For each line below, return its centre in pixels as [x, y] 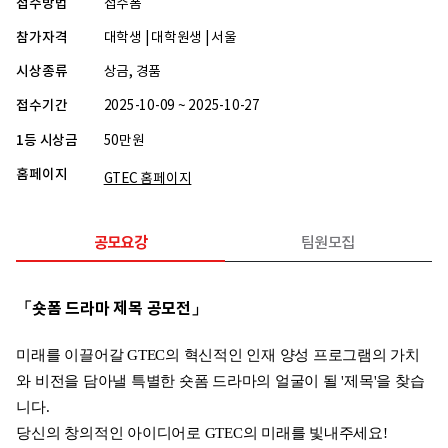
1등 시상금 [47, 140]
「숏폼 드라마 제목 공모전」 [111, 308]
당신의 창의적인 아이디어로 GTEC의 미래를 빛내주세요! [202, 432]
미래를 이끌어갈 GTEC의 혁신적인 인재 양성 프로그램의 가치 [218, 354]
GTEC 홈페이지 [147, 178]
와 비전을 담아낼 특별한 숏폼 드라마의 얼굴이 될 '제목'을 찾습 [220, 380]
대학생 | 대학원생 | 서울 [170, 37]
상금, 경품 [132, 72]
